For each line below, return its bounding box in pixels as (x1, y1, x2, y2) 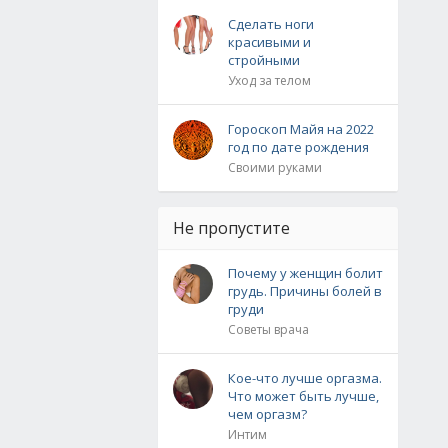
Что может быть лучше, (228, 387, 379, 405)
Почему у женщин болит (228, 264, 383, 282)
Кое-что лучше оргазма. (228, 369, 382, 387)
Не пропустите (173, 217, 290, 239)
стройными (228, 51, 300, 69)
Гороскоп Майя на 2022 (228, 120, 374, 138)
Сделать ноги (228, 15, 314, 33)
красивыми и (228, 33, 311, 51)
